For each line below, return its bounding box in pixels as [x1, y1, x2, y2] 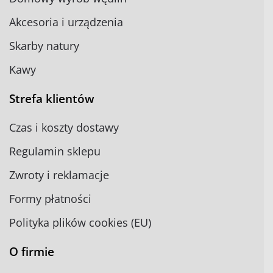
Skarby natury [9, 38, 79, 53]
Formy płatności [9, 191, 91, 206]
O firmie [9, 244, 54, 260]
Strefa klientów [9, 91, 94, 107]
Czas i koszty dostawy [9, 120, 119, 135]
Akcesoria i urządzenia [9, 15, 123, 29]
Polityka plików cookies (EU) [9, 215, 151, 230]
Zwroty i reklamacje [9, 168, 109, 182]
